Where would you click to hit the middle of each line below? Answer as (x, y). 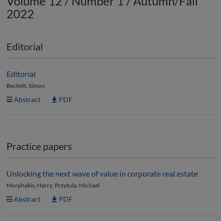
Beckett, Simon (26, 86)
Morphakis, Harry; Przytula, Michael (53, 185)
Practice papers (39, 146)
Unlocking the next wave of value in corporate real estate (102, 173)
